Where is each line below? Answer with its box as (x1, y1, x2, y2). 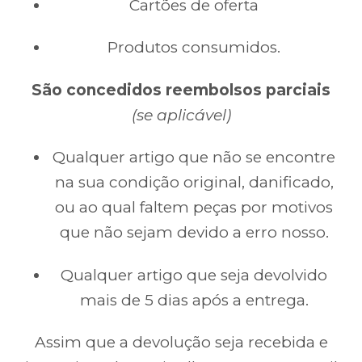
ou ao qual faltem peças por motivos (55, 198, 333, 217)
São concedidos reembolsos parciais (32, 80, 330, 99)
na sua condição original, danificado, (54, 173, 334, 192)
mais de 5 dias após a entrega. (79, 290, 309, 309)
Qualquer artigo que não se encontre (53, 148, 335, 167)
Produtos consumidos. (107, 38, 280, 57)
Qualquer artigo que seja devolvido (61, 265, 327, 284)
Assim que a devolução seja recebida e (34, 332, 328, 351)
